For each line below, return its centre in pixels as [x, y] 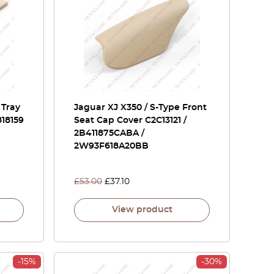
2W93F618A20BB [111, 146]
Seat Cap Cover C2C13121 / [130, 120]
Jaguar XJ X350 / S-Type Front [140, 108]
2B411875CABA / [109, 133]
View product [142, 210]
